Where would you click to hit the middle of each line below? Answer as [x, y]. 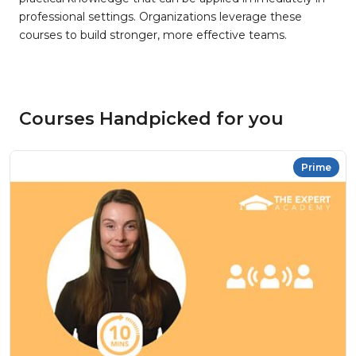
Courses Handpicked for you [151, 119]
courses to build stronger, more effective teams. [153, 35]
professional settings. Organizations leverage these [161, 17]
